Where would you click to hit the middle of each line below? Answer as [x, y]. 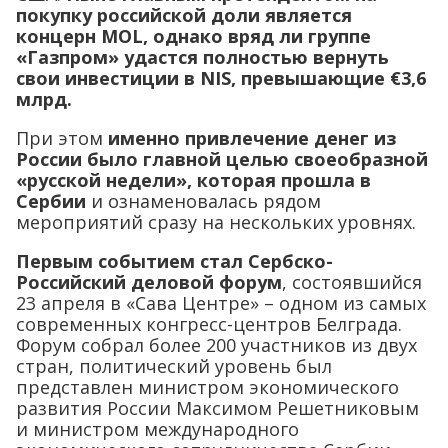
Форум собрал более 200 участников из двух [216, 345]
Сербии [51, 201]
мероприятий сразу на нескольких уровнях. [216, 222]
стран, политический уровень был [174, 366]
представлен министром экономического [207, 387]
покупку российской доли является [184, 15]
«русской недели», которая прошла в [193, 180]
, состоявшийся [352, 282]
